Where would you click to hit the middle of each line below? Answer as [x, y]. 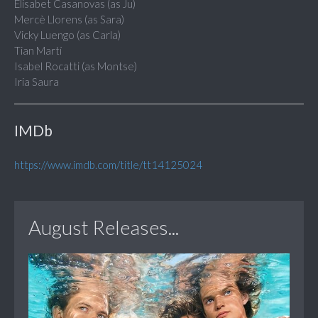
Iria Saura [37, 82]
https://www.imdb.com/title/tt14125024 [108, 165]
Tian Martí [38, 51]
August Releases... [104, 227]
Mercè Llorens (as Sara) [69, 20]
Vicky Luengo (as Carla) [67, 35]
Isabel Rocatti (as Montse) [76, 66]
